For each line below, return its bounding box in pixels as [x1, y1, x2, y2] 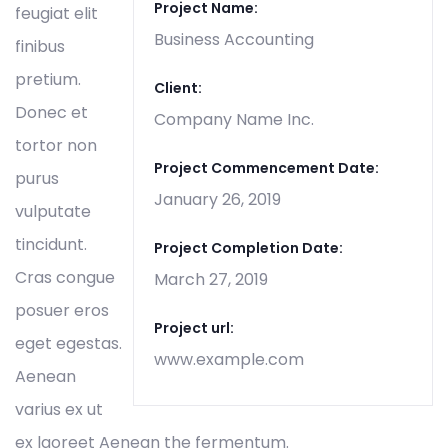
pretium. [15, 68, 81, 92]
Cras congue [15, 266, 115, 290]
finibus [15, 35, 65, 59]
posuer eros [15, 299, 109, 323]
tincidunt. [15, 233, 87, 257]
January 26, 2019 [154, 188, 281, 212]
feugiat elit [15, 2, 98, 26]
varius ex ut [15, 398, 103, 422]
